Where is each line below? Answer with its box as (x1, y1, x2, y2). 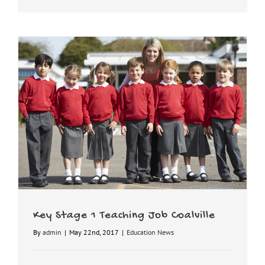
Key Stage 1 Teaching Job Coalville (33, 209, 215, 223)
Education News (127, 228, 174, 237)
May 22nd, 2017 (69, 228, 119, 237)
